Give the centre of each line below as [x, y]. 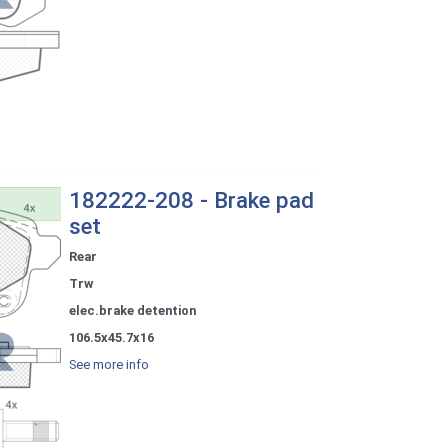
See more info [108, 365]
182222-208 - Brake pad [191, 200]
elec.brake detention [132, 311]
